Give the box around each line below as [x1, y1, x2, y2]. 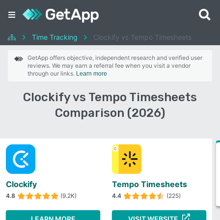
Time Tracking [32, 33, 78, 41]
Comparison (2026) [55, 106, 165, 120]
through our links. [27, 70, 76, 77]
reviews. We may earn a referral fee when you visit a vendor [27, 62, 191, 69]
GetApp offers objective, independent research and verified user [27, 54, 202, 61]
